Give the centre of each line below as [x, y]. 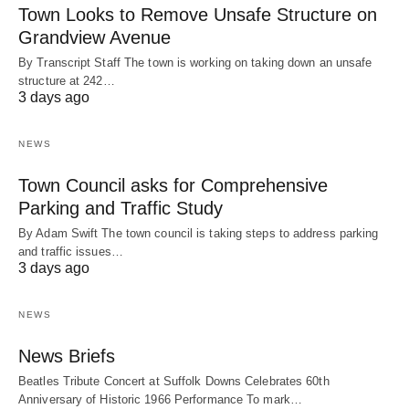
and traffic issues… [71, 252]
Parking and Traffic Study [121, 209]
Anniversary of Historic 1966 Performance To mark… [160, 400]
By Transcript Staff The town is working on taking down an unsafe [195, 63]
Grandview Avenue [94, 38]
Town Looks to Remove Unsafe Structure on [198, 15]
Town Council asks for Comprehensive [173, 186]
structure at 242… [67, 81]
